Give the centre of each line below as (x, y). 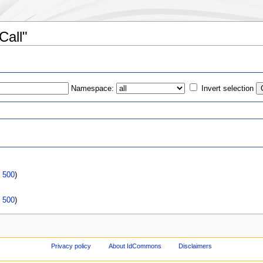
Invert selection (228, 88)
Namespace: (93, 88)
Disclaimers (195, 246)
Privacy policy (71, 246)
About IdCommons (135, 246)
